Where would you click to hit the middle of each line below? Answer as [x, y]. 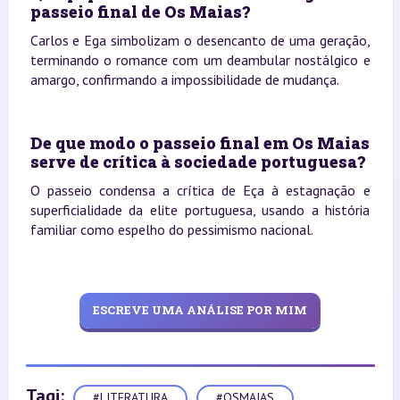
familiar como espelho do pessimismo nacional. [171, 229]
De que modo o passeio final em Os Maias [200, 142]
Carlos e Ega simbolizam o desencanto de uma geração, [200, 40]
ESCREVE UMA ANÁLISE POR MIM [200, 310]
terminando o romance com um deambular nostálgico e [200, 59]
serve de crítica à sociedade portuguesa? [197, 161]
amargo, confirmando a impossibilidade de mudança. [184, 79]
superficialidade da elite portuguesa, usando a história [200, 209]
